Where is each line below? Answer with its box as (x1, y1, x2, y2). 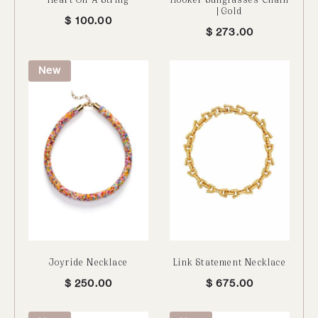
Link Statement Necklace (173, 255, 286, 268)
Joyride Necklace (48, 255, 128, 268)
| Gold (216, 4, 243, 17)
